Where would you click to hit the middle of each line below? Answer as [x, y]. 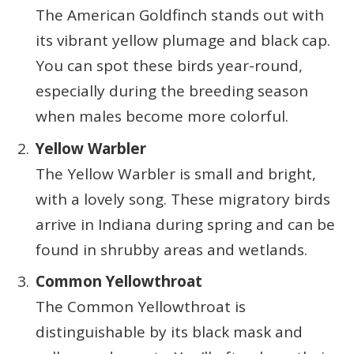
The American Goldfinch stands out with [180, 15]
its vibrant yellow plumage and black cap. [183, 41]
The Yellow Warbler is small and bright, [176, 173]
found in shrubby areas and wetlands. [171, 249]
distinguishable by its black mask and [169, 331]
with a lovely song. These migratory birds [183, 199]
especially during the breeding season [172, 91]
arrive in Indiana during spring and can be [185, 224]
